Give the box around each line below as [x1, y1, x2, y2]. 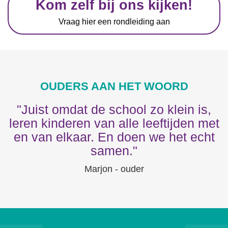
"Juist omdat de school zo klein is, [17, 102, 211, 117]
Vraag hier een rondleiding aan [58, 17, 170, 26]
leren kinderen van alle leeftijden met [9, 116, 219, 130]
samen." [91, 144, 137, 158]
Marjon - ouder [84, 164, 144, 174]
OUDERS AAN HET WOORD [40, 80, 188, 93]
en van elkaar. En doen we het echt [13, 130, 215, 144]
